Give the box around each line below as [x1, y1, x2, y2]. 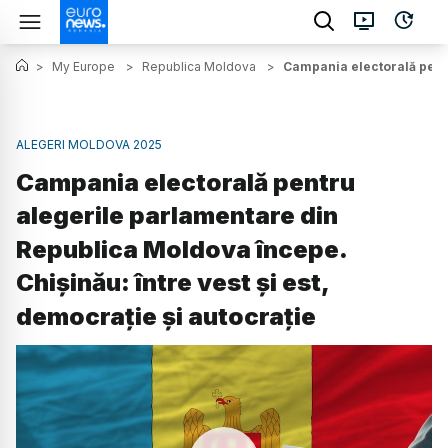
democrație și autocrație [16, 302, 316, 332]
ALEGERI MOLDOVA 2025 [16, 137, 162, 152]
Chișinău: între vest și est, [16, 268, 329, 298]
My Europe [52, 59, 115, 74]
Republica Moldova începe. [16, 235, 347, 265]
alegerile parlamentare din [16, 201, 338, 231]
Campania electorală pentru [16, 168, 355, 198]
